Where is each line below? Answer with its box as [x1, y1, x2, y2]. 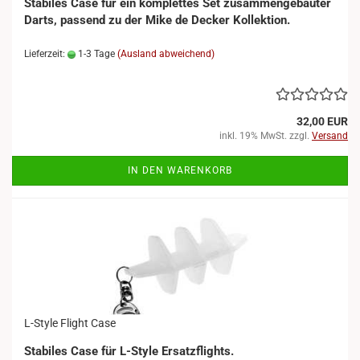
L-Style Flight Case [24, 317, 116, 329]
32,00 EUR [297, 115, 348, 128]
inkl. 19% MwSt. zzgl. [219, 130, 312, 141]
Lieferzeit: [24, 48, 67, 59]
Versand [312, 130, 348, 141]
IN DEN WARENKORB [128, 165, 232, 176]
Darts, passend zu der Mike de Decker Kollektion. [24, 13, 290, 27]
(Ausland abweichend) [117, 48, 215, 59]
